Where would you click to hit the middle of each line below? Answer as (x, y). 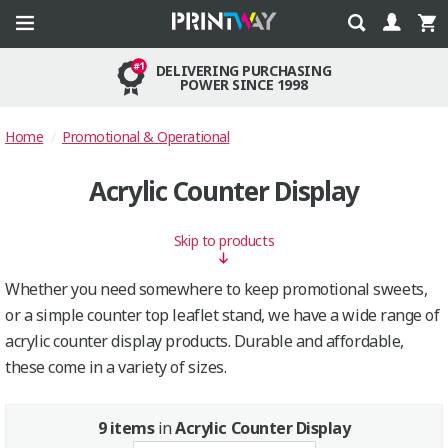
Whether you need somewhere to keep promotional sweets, (216, 289)
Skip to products (224, 240)
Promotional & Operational (145, 136)
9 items (126, 428)
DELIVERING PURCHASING (243, 70)
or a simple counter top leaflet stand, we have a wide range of (222, 315)
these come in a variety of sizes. (116, 367)
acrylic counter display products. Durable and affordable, (204, 341)
